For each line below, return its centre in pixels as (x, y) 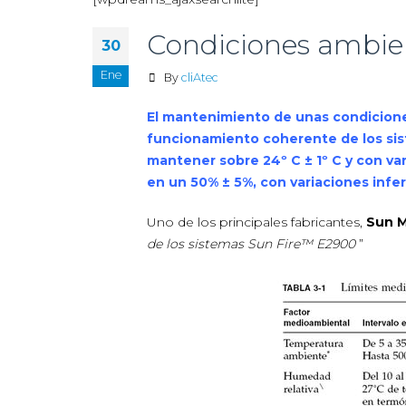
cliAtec (199, 77)
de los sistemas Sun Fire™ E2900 (253, 244)
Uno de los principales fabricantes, (256, 222)
